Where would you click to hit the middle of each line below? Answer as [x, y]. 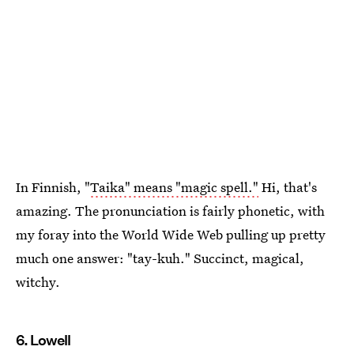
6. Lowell [43, 340]
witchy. [38, 281]
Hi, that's [288, 186]
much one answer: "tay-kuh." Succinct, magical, [160, 258]
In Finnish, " [53, 186]
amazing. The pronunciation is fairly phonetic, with [170, 210]
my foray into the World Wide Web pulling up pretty [171, 234]
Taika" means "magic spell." [174, 186]
